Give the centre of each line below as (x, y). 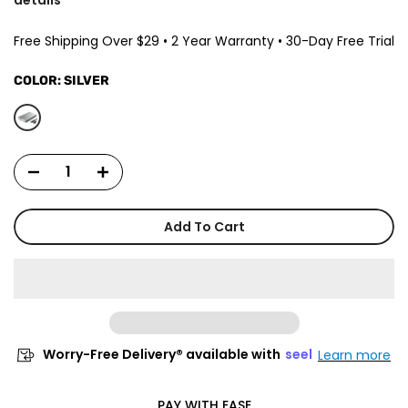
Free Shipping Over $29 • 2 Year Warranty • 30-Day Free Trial (204, 41)
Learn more (354, 355)
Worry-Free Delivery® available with (162, 355)
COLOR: (39, 80)
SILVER (87, 80)
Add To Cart (204, 226)
